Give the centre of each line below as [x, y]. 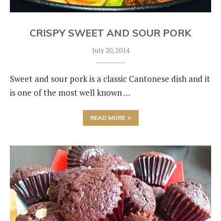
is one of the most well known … [70, 92]
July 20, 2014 [110, 50]
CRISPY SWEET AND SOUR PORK [110, 33]
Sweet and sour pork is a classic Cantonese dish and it [110, 79]
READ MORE [108, 118]
